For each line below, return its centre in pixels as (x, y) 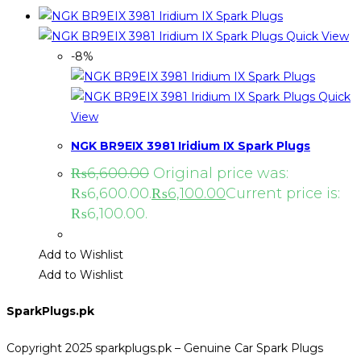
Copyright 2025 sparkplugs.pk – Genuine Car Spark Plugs (165, 348)
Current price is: (283, 194)
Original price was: (221, 174)
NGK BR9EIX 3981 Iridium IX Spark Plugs (191, 146)
